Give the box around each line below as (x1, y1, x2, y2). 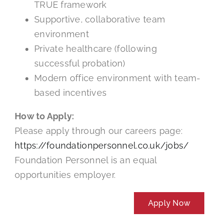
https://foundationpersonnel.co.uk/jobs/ (14, 140, 189, 151)
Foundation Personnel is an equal (14, 154, 157, 165)
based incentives (34, 87, 107, 98)
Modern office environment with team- (34, 72, 201, 83)
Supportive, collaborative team (34, 14, 166, 24)
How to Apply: (14, 110, 74, 121)
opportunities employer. (14, 169, 116, 180)
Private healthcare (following (34, 43, 157, 54)
